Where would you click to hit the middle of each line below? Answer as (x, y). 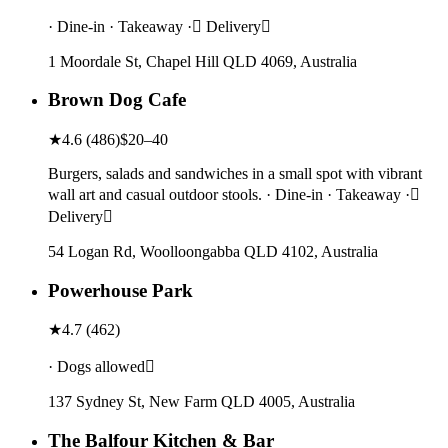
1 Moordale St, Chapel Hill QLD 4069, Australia (202, 61)
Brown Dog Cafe (117, 100)
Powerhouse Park (120, 290)
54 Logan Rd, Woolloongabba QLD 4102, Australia (213, 251)
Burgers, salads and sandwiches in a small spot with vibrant (235, 173)
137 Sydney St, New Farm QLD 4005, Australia (201, 402)
